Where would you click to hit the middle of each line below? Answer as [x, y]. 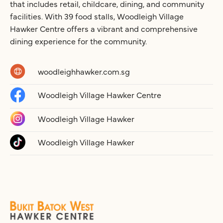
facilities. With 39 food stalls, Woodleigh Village [97, 16]
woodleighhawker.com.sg [84, 71]
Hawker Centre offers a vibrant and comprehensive [104, 28]
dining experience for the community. [78, 41]
